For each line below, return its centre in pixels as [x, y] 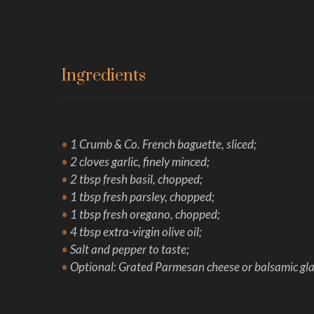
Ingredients [103, 76]
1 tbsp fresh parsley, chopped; [141, 197]
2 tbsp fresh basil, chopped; [135, 179]
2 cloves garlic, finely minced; [139, 162]
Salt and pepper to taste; [129, 249]
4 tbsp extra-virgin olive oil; [135, 232]
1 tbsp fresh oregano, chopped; [144, 214]
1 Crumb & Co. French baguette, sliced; [162, 144]
